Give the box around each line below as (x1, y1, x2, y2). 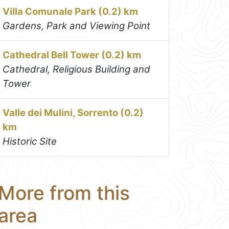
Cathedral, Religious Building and (3, 63, 151, 76)
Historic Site (3, 135, 57, 148)
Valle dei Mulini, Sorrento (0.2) (3, 107, 144, 119)
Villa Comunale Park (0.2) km (3, 6, 139, 18)
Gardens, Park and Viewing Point (3, 20, 151, 32)
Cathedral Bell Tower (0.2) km (3, 49, 142, 61)
